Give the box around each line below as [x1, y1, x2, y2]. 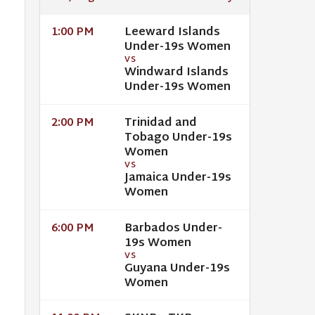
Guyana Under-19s [124, 258, 230, 279]
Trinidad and [124, 112, 197, 134]
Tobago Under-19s [124, 127, 232, 148]
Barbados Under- [124, 218, 222, 239]
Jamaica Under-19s [124, 167, 231, 188]
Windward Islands [124, 63, 229, 84]
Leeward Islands [124, 22, 220, 44]
